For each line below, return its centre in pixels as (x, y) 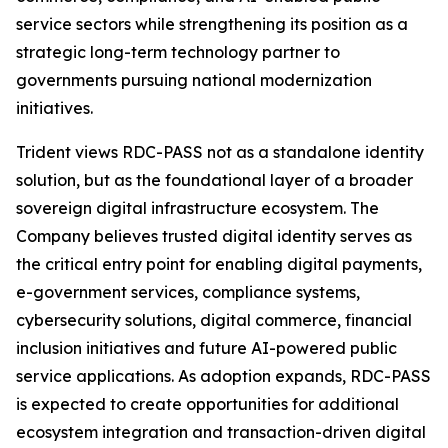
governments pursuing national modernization (194, 80)
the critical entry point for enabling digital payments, (219, 264)
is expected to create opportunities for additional (207, 404)
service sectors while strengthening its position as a (212, 24)
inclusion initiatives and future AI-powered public (206, 348)
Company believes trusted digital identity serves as (214, 236)
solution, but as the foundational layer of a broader (214, 180)
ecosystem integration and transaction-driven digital (221, 432)
